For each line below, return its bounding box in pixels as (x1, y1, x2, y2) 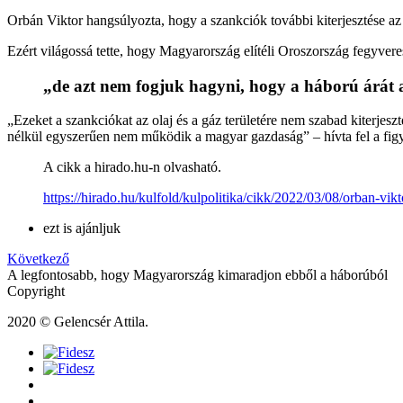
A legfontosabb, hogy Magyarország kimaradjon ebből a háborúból (7, 267, 388, 283)
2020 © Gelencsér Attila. (7, 314, 148, 330)
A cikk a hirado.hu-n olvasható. (43, 159, 221, 175)
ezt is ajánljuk (43, 220, 121, 237)
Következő (7, 251, 69, 267)
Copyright (7, 283, 65, 300)
